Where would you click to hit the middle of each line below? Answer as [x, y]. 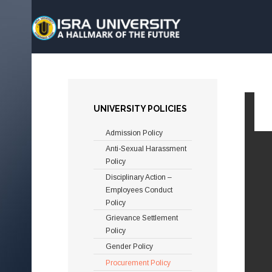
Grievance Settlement [142, 218]
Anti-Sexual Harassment [146, 149]
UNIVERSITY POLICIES [140, 109]
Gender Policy [129, 247]
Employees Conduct [139, 190]
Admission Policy [134, 133]
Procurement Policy [138, 263]
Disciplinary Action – [139, 177]
